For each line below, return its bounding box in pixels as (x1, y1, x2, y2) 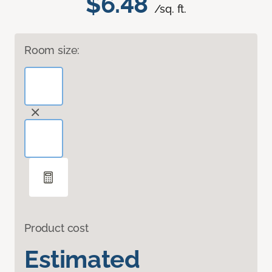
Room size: (24, 44, 80, 57)
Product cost (24, 222, 89, 235)
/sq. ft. (154, 2, 187, 16)
